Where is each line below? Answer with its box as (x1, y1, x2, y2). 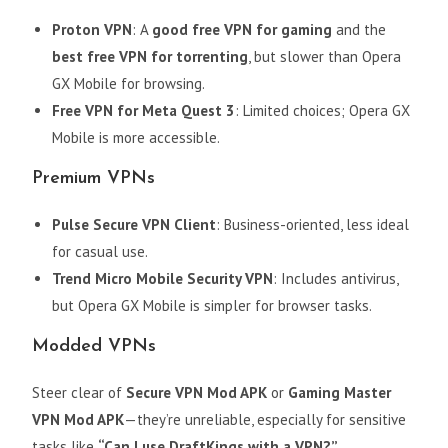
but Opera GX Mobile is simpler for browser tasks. (52, 296, 373, 316)
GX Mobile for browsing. (52, 74, 206, 94)
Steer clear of (32, 383, 127, 403)
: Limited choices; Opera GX (235, 101, 411, 121)
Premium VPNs (32, 169, 156, 189)
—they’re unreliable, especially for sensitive (124, 410, 407, 430)
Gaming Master (288, 383, 392, 403)
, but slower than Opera (248, 47, 402, 67)
